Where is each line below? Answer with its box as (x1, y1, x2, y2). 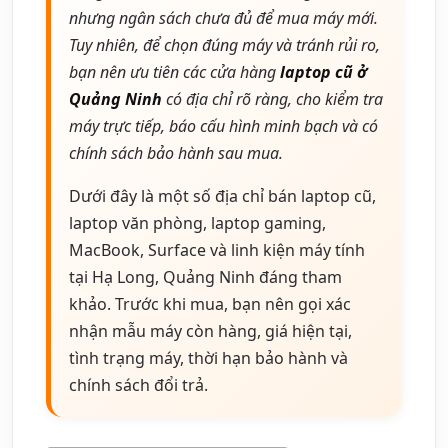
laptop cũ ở (280, 60, 367, 83)
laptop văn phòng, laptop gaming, (69, 211, 326, 234)
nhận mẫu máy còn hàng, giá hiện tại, (69, 319, 352, 342)
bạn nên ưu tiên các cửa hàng (69, 60, 280, 83)
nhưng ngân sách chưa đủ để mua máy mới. (69, 6, 378, 29)
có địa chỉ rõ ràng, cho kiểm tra (162, 87, 383, 110)
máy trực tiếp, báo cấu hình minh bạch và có (69, 114, 378, 137)
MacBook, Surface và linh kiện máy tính (69, 238, 365, 261)
